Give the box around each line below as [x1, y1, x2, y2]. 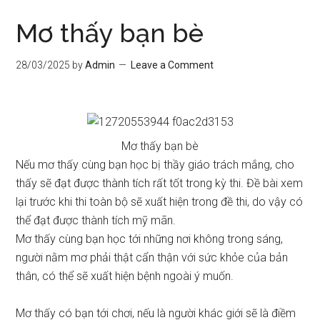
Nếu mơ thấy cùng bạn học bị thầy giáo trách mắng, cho [16, 158, 295, 171]
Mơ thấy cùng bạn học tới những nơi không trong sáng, [16, 232, 284, 246]
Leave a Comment [131, 59, 214, 71]
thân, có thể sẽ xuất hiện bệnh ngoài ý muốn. [16, 269, 234, 283]
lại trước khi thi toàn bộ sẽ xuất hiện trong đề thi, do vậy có [16, 195, 304, 209]
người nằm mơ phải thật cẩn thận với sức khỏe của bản [16, 251, 289, 264]
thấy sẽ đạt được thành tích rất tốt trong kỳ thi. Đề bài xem [16, 176, 304, 190]
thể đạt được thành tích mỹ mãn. [16, 214, 176, 227]
